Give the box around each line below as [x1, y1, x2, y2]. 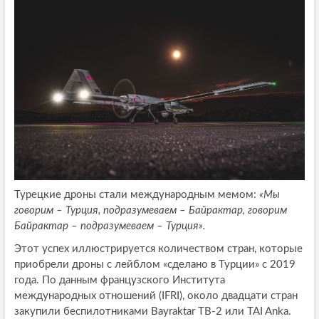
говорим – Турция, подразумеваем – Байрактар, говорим [14, 205, 287, 216]
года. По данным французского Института [14, 275, 225, 286]
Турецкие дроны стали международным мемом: [14, 189, 259, 200]
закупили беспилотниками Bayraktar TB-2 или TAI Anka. [14, 306, 291, 317]
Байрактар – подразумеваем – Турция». [14, 221, 206, 231]
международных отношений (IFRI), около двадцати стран [14, 291, 298, 301]
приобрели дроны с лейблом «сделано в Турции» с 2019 [14, 259, 296, 270]
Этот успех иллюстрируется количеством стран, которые [14, 244, 303, 254]
